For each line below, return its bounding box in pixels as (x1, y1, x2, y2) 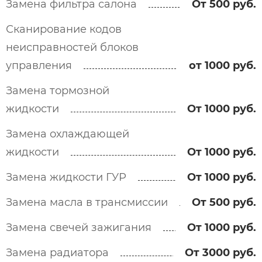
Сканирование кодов (6, 23, 122, 36)
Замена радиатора (6, 246, 109, 259)
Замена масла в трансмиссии (6, 196, 168, 209)
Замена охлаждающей (6, 127, 129, 140)
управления (6, 59, 72, 72)
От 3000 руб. (185, 246, 256, 259)
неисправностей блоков (6, 41, 139, 54)
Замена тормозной (6, 84, 109, 97)
